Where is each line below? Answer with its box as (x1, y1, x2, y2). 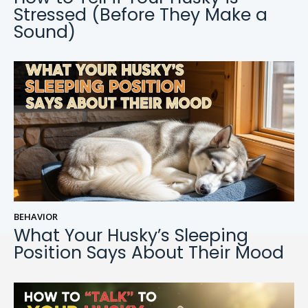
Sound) (14, 20, 76, 45)
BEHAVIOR (14, 210, 58, 223)
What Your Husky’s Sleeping (14, 223, 248, 248)
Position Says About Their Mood (14, 241, 284, 265)
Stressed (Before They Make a (14, 3, 267, 27)
